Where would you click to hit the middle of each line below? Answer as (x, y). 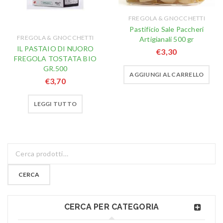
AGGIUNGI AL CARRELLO (167, 74)
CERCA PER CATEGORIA (111, 207)
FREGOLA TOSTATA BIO (56, 58)
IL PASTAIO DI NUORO (55, 48)
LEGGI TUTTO (56, 104)
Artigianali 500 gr (167, 39)
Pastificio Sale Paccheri (167, 29)
